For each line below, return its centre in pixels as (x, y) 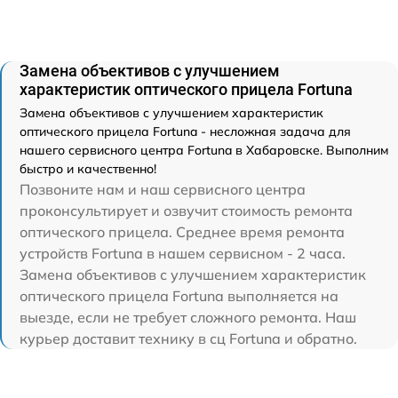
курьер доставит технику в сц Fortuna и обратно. (188, 338)
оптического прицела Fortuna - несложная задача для (185, 131)
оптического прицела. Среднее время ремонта (182, 231)
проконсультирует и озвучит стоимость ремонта (186, 210)
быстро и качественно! (88, 168)
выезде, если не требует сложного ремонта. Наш (188, 317)
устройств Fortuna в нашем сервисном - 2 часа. (183, 253)
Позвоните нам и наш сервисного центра (163, 189)
